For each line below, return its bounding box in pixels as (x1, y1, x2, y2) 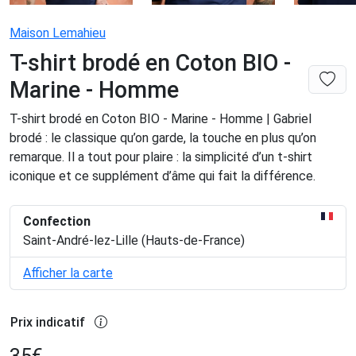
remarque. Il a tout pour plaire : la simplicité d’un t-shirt (10, 149, 312, 165)
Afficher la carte (23, 265, 113, 281)
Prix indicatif (10, 315, 85, 331)
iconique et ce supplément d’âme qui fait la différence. (10, 168, 315, 184)
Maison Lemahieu (10, 25, 106, 41)
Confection (23, 214, 91, 230)
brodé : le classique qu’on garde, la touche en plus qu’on (10, 130, 316, 146)
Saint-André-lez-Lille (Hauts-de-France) (23, 233, 245, 249)
